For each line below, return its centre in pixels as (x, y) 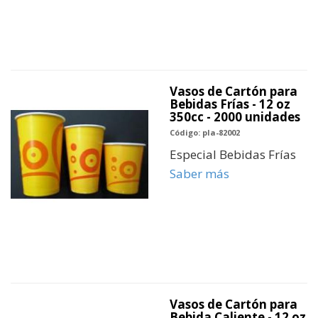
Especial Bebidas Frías (233, 154)
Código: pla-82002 (205, 132)
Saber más (199, 174)
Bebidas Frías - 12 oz (230, 104)
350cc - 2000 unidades (235, 117)
